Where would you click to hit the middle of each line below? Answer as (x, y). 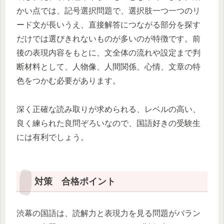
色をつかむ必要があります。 (68, 81)
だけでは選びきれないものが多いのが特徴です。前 (108, 39)
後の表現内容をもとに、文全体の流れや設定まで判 (108, 53)
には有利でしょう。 (52, 137)
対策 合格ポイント (75, 181)
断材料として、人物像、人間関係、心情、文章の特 (108, 67)
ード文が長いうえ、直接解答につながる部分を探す (108, 25)
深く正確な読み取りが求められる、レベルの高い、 (108, 109)
